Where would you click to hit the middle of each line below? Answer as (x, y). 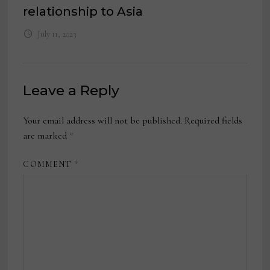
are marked (46, 136)
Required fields (214, 121)
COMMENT (49, 165)
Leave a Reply (71, 91)
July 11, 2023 (57, 34)
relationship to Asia (83, 12)
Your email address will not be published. (103, 121)
